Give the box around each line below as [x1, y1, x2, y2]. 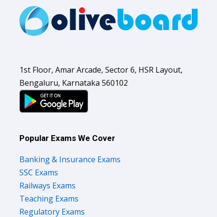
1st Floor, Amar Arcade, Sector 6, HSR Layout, [19, 64, 183, 75]
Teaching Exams [19, 193, 78, 204]
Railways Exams [19, 180, 76, 191]
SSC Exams [19, 167, 58, 178]
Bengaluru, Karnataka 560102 [19, 77, 128, 88]
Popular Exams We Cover [19, 133, 115, 143]
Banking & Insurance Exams [19, 154, 121, 165]
